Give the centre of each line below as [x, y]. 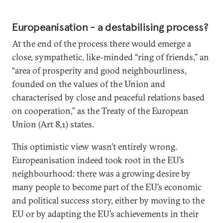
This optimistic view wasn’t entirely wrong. [95, 147]
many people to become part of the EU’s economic [107, 187]
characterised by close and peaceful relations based [108, 97]
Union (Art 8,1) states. [53, 124]
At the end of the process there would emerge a [102, 44]
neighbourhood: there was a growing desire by [101, 173]
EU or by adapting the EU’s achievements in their [105, 214]
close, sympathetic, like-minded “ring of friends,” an [111, 57]
